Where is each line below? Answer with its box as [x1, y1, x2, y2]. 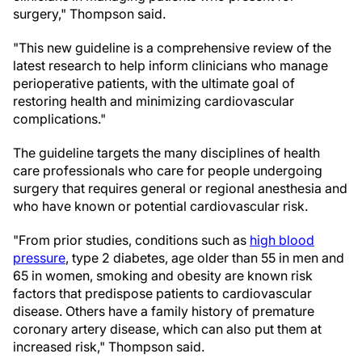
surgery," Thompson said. [13, 6, 166, 22]
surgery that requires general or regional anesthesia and [13, 180, 347, 196]
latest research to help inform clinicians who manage [13, 57, 328, 74]
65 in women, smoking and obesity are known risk [13, 267, 313, 284]
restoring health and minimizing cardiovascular [13, 93, 294, 109]
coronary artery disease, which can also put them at [13, 321, 322, 337]
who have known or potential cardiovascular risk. [13, 198, 308, 214]
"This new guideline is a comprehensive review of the [13, 40, 331, 56]
